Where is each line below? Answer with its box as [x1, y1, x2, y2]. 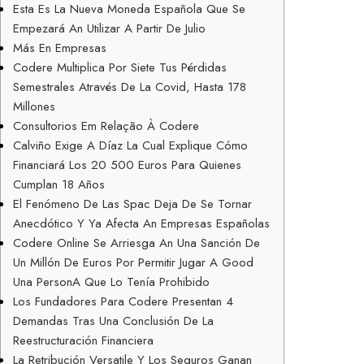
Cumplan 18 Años [13, 175, 105, 193]
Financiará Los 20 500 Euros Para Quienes [13, 155, 241, 174]
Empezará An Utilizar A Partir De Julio [13, 19, 206, 37]
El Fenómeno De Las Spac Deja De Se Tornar [13, 194, 252, 213]
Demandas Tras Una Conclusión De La [13, 311, 214, 330]
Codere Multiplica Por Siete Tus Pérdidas [13, 58, 227, 76]
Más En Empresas [13, 38, 106, 57]
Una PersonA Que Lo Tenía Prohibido [13, 272, 210, 291]
